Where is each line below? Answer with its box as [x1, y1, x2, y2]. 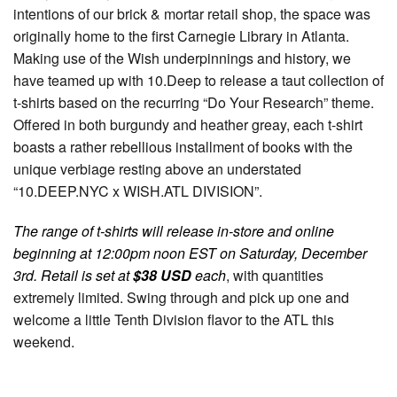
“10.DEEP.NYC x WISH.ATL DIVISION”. [13, 181, 262, 201]
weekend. [13, 331, 74, 352]
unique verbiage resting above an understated [13, 159, 301, 179]
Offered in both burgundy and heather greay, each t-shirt [13, 114, 362, 135]
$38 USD [133, 265, 191, 285]
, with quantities [226, 265, 323, 285]
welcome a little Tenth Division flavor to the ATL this [13, 309, 334, 330]
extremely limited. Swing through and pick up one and [13, 287, 349, 307]
